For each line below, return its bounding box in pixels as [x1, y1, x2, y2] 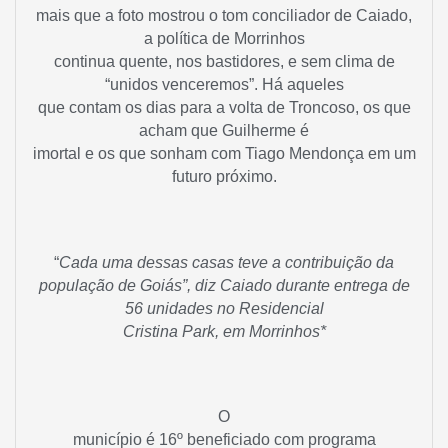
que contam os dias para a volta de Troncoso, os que [37, 99, 411, 117]
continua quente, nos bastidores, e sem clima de [53, 53, 395, 71]
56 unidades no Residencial [124, 299, 324, 317]
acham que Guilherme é [139, 122, 309, 140]
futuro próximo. [171, 168, 277, 186]
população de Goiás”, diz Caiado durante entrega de [38, 276, 410, 294]
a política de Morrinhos [143, 30, 305, 48]
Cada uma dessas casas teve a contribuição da [59, 253, 394, 271]
